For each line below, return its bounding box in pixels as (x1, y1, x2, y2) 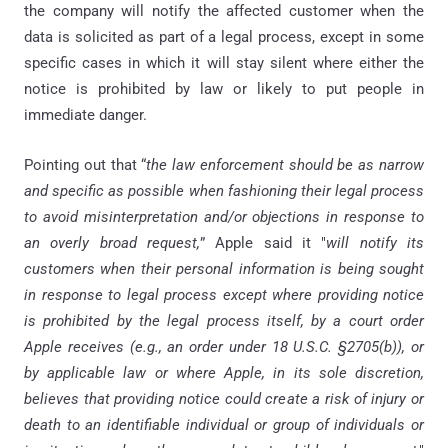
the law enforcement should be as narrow (146, 155, 425, 174)
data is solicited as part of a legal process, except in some (24, 27, 424, 46)
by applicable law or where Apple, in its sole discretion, (24, 363, 424, 382)
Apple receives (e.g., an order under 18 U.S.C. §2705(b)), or (24, 337, 424, 356)
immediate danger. (24, 105, 147, 124)
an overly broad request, (24, 233, 200, 252)
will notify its (326, 233, 425, 252)
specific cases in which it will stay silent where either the (24, 53, 424, 72)
